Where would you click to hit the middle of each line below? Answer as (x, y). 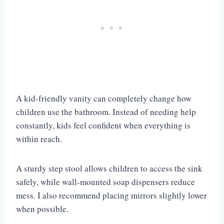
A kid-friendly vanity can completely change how (104, 98)
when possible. (42, 209)
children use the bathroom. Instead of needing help (106, 112)
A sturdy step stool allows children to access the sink (109, 168)
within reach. (39, 139)
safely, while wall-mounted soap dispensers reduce (105, 182)
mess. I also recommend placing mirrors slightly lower (111, 195)
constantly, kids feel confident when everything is (103, 125)
